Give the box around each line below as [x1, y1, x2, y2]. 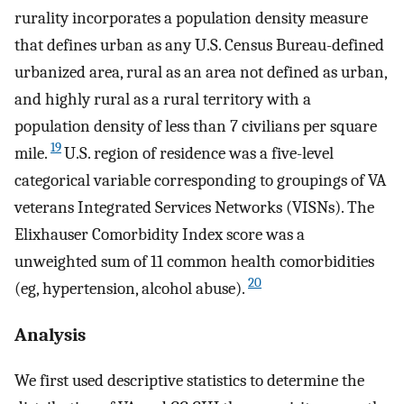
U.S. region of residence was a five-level [64, 142, 334, 163]
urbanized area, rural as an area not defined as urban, [14, 61, 387, 82]
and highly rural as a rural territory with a [14, 88, 311, 109]
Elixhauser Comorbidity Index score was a [14, 224, 305, 244]
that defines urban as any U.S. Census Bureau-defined [14, 34, 384, 55]
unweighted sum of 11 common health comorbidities [14, 251, 374, 271]
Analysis [14, 323, 86, 345]
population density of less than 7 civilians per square [14, 115, 377, 136]
